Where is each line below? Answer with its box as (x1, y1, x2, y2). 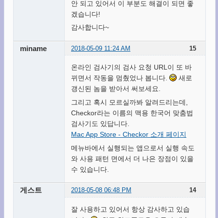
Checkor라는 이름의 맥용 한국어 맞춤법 (71, 109, 193, 117)
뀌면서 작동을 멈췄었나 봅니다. (71, 74, 169, 82)
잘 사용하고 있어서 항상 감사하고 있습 (71, 205, 190, 213)
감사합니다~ (71, 23, 109, 32)
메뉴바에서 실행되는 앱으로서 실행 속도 (71, 144, 195, 152)
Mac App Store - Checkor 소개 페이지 (71, 130, 186, 139)
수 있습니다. (71, 165, 109, 173)
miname (20, 44, 47, 53)
